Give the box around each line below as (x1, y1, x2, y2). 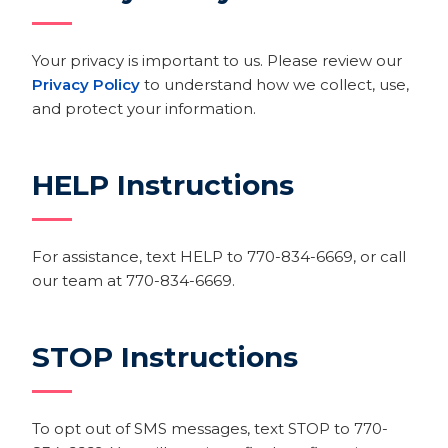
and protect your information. (32, 99, 256, 118)
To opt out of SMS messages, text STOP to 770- (32, 419, 388, 438)
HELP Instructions (32, 168, 294, 202)
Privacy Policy (32, 75, 140, 94)
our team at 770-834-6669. (32, 271, 235, 290)
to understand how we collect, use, (140, 75, 409, 94)
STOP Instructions (32, 340, 298, 374)
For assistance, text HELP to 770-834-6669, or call (32, 247, 406, 266)
